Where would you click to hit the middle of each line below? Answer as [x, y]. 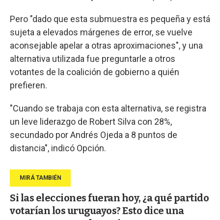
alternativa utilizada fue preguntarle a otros [93, 58]
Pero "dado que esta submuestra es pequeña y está [110, 19]
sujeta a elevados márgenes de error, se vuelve [101, 32]
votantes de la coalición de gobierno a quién [95, 72]
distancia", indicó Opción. [58, 148]
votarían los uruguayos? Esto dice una [97, 210]
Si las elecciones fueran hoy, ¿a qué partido [109, 198]
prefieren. [28, 85]
